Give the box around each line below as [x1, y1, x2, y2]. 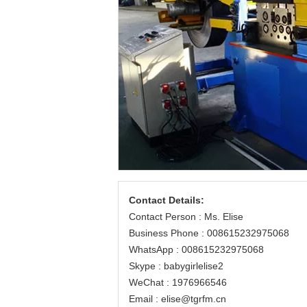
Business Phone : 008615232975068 [129, 228, 289, 238]
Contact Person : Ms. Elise [129, 211, 243, 222]
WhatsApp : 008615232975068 [129, 244, 264, 255]
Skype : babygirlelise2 [129, 260, 223, 271]
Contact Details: [129, 195, 204, 206]
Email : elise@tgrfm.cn [129, 293, 226, 304]
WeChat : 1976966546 [129, 277, 227, 288]
